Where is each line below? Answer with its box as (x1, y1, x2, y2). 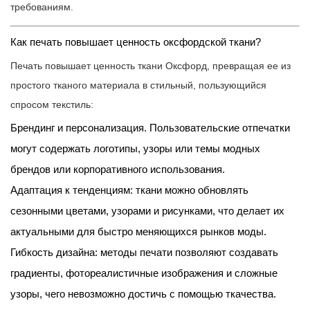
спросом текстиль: (10, 99, 93, 111)
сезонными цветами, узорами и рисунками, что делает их (10, 205, 284, 217)
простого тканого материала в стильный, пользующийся (10, 80, 266, 91)
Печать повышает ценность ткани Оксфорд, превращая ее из (10, 60, 291, 72)
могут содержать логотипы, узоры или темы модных (10, 143, 260, 155)
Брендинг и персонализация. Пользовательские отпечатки (10, 122, 290, 134)
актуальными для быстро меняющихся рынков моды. (10, 226, 266, 238)
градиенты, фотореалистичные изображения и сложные (10, 267, 277, 280)
